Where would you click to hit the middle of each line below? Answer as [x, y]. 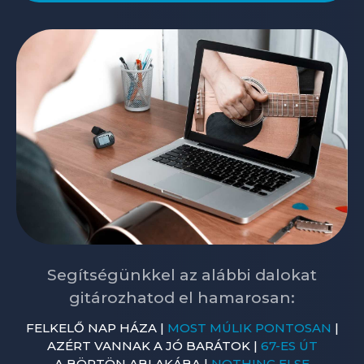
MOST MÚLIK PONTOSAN [249, 327]
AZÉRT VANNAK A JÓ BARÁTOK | [154, 345]
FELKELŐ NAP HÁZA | [96, 327]
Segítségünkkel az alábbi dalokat [182, 275]
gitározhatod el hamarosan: [182, 297]
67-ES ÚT [289, 345]
